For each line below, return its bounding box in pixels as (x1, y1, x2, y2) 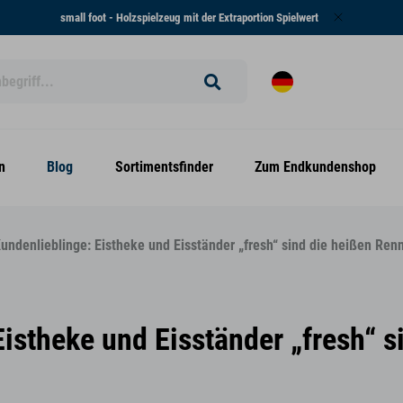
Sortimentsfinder (114, 159, 213, 175)
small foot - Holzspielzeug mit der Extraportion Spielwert (60, 10, 319, 24)
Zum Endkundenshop (255, 159, 376, 175)
